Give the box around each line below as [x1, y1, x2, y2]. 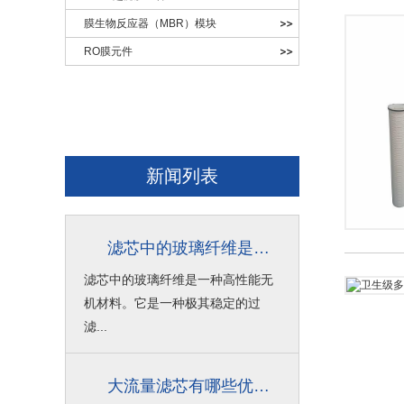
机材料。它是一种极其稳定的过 [84, 296, 261, 310]
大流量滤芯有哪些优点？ [253, 377, 270, 395]
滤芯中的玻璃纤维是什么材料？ [253, 239, 270, 257]
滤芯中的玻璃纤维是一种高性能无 [84, 272, 273, 287]
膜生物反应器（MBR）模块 [84, 17, 216, 30]
